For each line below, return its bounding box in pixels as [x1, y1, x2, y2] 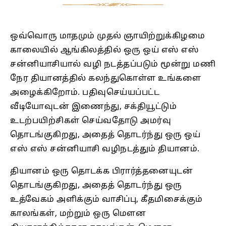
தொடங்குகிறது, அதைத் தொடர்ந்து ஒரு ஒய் [10, 130, 200, 141]
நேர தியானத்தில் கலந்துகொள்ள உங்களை [10, 74, 201, 84]
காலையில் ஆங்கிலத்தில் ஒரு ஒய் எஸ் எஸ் [10, 45, 199, 56]
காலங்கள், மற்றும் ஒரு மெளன [10, 209, 146, 219]
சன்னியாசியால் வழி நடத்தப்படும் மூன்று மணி [10, 60, 215, 70]
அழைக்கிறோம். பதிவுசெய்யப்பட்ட [10, 88, 159, 98]
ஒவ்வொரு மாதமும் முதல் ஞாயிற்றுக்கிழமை [10, 31, 205, 42]
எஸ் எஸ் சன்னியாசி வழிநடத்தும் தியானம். [10, 144, 200, 155]
